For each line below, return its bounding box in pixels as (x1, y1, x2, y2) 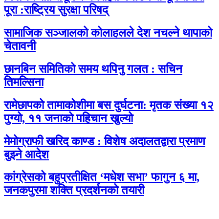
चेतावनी (4, 39, 36, 52)
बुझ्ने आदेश (4, 148, 49, 161)
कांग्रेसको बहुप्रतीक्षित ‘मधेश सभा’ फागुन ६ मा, (4, 171, 199, 184)
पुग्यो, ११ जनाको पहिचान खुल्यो (4, 111, 133, 125)
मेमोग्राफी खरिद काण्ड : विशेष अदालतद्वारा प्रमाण (4, 134, 205, 148)
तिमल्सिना (4, 75, 44, 88)
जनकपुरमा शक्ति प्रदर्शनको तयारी (4, 184, 144, 197)
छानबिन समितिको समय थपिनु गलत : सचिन (4, 62, 182, 75)
